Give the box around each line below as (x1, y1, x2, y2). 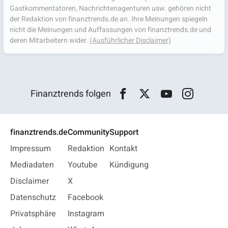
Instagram (68, 207, 104, 220)
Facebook (68, 191, 103, 204)
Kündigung (109, 158, 149, 171)
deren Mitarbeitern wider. (10, 35, 90, 46)
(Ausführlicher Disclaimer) (90, 35, 171, 46)
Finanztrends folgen (31, 87, 111, 101)
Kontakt (109, 142, 137, 155)
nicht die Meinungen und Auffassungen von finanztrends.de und (10, 24, 211, 35)
